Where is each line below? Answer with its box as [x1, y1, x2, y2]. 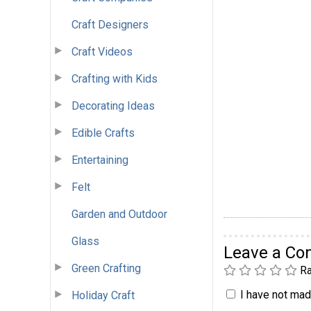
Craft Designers [72, 17, 149, 31]
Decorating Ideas [72, 99, 155, 112]
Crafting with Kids [72, 72, 158, 85]
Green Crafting [72, 261, 141, 275]
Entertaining [72, 153, 128, 167]
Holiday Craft [72, 288, 135, 302]
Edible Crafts [72, 126, 135, 140]
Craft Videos [72, 44, 133, 58]
